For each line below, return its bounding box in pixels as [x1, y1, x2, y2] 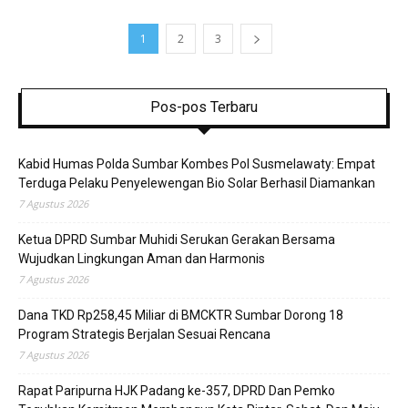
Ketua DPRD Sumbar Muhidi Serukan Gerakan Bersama [18, 232, 335, 247]
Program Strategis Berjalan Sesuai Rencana [18, 327, 270, 342]
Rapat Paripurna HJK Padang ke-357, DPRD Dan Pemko [18, 383, 335, 398]
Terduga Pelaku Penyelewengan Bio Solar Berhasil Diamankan [18, 176, 375, 190]
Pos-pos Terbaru [150, 98, 258, 116]
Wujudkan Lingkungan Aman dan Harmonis [18, 251, 265, 266]
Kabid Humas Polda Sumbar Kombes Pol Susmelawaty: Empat [18, 157, 375, 171]
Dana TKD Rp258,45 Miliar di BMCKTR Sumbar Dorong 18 [18, 308, 343, 322]
